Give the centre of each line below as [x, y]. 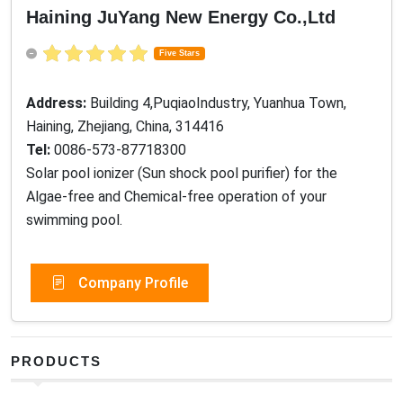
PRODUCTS [56, 362]
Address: [58, 103]
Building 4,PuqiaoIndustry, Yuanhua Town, [218, 103]
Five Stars [179, 54]
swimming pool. [74, 220]
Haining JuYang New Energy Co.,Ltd [181, 17]
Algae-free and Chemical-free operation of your [176, 197]
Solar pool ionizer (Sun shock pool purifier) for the [182, 174]
